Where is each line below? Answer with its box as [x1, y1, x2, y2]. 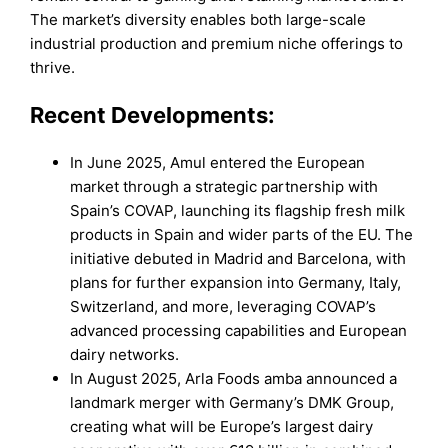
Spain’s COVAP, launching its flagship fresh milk [70, 201, 406, 220]
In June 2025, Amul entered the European [70, 153, 366, 172]
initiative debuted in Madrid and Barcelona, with [70, 249, 407, 268]
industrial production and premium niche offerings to [30, 33, 404, 53]
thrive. [30, 57, 76, 77]
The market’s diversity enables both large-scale [30, 9, 367, 29]
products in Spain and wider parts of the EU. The [70, 225, 414, 244]
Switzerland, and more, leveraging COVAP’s [70, 297, 377, 316]
